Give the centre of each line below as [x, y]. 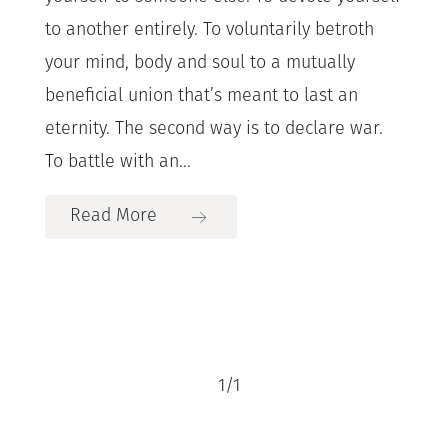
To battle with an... [118, 162]
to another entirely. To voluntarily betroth [209, 30]
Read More [113, 216]
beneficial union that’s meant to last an [201, 96]
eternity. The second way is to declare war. [214, 129]
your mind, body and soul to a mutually [200, 63]
